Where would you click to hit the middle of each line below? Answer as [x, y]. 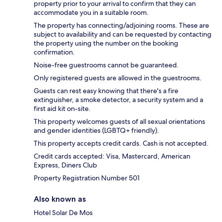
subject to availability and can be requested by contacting [123, 34]
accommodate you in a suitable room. [91, 13]
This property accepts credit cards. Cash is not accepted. [121, 143]
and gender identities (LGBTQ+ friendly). [96, 131]
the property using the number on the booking [106, 43]
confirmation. [54, 52]
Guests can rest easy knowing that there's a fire [106, 91]
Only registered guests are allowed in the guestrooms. [118, 78]
